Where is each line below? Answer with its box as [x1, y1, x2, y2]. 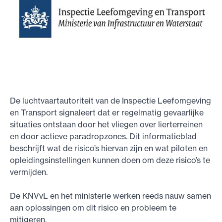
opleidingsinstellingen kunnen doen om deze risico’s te [10, 155, 210, 165]
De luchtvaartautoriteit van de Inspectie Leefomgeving [10, 95, 211, 106]
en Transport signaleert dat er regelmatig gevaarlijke [10, 107, 204, 117]
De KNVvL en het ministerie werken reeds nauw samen [10, 190, 211, 201]
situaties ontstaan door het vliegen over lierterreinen [10, 119, 203, 129]
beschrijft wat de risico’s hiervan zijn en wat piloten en [10, 143, 208, 153]
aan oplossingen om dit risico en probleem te [10, 202, 176, 213]
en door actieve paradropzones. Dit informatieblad [10, 131, 197, 141]
